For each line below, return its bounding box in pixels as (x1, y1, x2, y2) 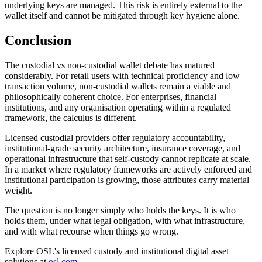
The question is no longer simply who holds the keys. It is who (5, 205, 236, 215)
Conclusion (5, 32, 71, 48)
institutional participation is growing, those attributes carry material (5, 174, 249, 185)
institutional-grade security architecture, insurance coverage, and (5, 143, 240, 153)
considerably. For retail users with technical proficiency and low (5, 70, 240, 81)
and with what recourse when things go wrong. (5, 226, 178, 236)
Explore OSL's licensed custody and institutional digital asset (5, 246, 229, 256)
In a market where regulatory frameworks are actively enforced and (5, 164, 252, 174)
